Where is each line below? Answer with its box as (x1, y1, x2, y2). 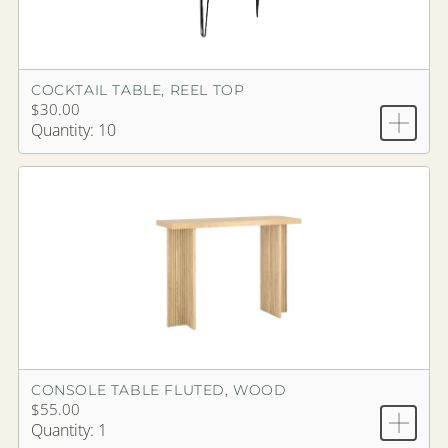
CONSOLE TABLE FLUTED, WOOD (31, 381, 287, 400)
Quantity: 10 (31, 119, 116, 142)
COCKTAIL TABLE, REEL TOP (31, 81, 245, 100)
